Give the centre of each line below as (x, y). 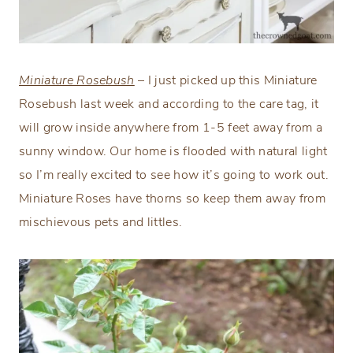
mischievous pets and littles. (101, 222)
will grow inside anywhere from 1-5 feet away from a (171, 127)
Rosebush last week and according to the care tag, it (169, 104)
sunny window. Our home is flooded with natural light (173, 151)
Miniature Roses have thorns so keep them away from (173, 198)
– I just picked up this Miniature (226, 80)
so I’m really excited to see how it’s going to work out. (174, 175)
